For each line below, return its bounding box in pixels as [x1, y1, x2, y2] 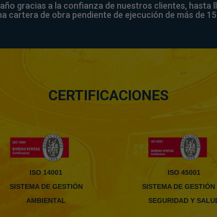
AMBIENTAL [26, 197, 66, 205]
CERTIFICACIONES [48, 87, 169, 104]
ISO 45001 [168, 169, 201, 177]
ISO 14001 [30, 169, 62, 177]
